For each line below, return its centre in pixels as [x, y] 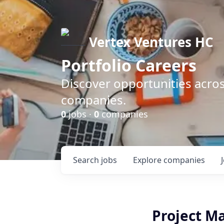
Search [87, 160]
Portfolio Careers [129, 65]
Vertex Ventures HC [151, 42]
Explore [148, 160]
